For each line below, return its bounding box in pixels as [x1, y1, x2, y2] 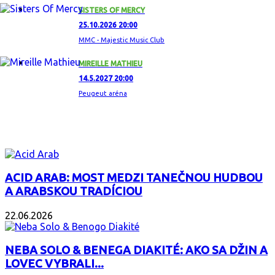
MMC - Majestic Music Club [79, 36, 165, 44]
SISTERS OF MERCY [79, 6, 145, 15]
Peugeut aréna [79, 90, 127, 98]
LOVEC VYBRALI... [5, 257, 104, 270]
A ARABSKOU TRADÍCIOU [5, 185, 142, 198]
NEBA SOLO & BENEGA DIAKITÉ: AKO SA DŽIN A [5, 243, 268, 257]
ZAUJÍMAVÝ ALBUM [5, 123, 101, 136]
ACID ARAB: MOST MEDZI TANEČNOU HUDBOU [5, 171, 263, 185]
